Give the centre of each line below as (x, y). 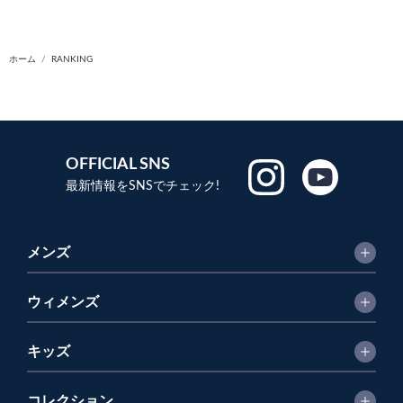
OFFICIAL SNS (117, 165)
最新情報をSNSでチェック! (142, 186)
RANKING (72, 59)
